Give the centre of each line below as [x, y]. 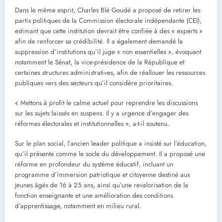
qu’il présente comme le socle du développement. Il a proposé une [110, 154]
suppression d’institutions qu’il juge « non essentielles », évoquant [108, 52]
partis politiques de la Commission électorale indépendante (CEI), [108, 20]
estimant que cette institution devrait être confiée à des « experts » [109, 31]
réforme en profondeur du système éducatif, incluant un [94, 165]
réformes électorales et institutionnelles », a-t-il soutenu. [92, 124]
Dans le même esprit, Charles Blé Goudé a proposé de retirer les [108, 10]
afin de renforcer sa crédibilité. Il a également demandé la [99, 41]
